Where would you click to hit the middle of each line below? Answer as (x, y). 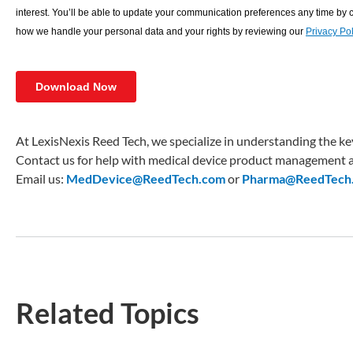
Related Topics (108, 312)
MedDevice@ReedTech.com (146, 178)
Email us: (41, 178)
